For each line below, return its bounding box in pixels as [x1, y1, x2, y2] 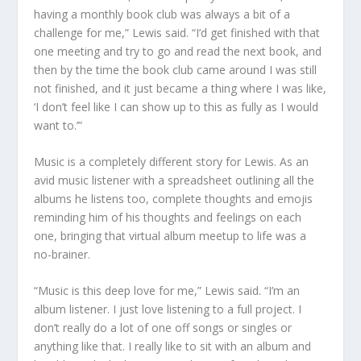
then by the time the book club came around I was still [34, 61, 317, 77]
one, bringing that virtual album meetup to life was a [34, 227, 307, 243]
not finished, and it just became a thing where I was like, [34, 80, 327, 96]
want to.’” [34, 117, 83, 133]
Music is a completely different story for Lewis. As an [34, 153, 309, 169]
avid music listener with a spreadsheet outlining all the [34, 172, 315, 188]
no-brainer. [34, 246, 91, 262]
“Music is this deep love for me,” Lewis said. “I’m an [34, 283, 301, 299]
